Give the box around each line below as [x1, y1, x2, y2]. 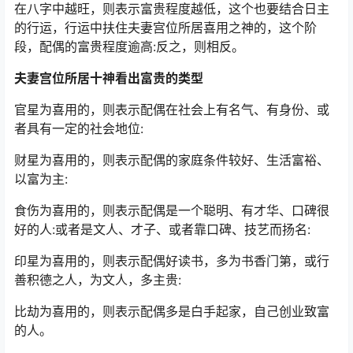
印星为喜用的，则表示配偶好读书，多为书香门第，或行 [14, 253, 329, 269]
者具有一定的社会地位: [14, 121, 143, 137]
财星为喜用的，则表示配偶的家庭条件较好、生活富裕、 [14, 152, 329, 169]
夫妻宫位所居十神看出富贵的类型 [14, 70, 203, 87]
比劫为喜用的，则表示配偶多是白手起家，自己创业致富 [14, 303, 329, 320]
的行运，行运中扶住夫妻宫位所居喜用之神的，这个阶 [14, 20, 317, 36]
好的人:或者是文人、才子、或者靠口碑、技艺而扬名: [14, 221, 310, 238]
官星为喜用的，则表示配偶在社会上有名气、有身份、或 [14, 102, 329, 118]
